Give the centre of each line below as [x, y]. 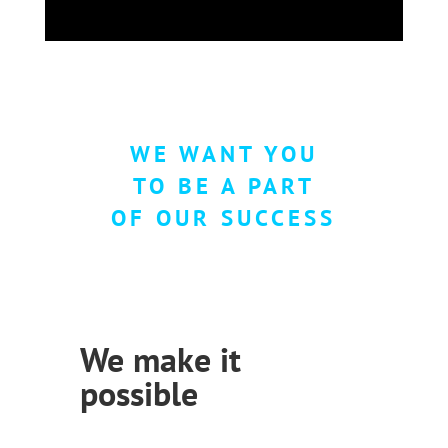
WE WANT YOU [223, 153]
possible [138, 392]
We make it [160, 358]
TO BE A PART [223, 185]
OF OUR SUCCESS [224, 217]
